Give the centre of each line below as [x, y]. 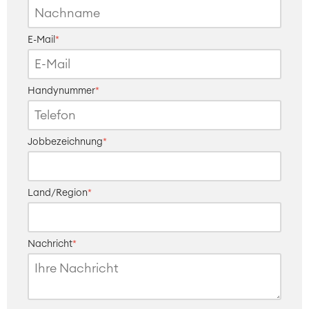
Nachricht [50, 245]
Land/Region [58, 193]
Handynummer [61, 91]
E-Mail [41, 40]
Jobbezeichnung [65, 142]
